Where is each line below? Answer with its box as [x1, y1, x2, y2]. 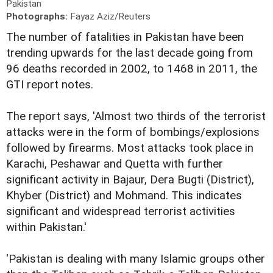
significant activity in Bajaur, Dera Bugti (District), [6, 173, 254, 187]
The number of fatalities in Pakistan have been [6, 30, 244, 44]
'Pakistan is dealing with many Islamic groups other [6, 252, 265, 266]
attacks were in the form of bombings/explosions [6, 126, 260, 140]
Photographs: [6, 11, 70, 23]
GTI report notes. [6, 78, 93, 92]
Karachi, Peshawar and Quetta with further [6, 157, 223, 171]
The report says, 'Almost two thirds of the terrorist [6, 110, 266, 124]
